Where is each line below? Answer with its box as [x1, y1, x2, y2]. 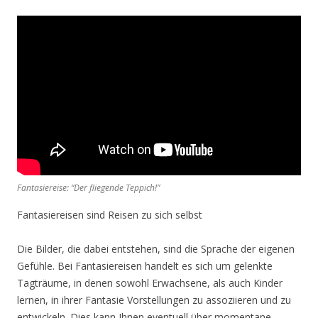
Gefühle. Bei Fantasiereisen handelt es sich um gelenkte [17, 259, 273, 273]
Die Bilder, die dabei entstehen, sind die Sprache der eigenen [17, 242, 295, 256]
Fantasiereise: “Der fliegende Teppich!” [17, 182, 160, 194]
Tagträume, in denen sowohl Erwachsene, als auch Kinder [17, 276, 283, 290]
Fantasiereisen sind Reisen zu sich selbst [17, 208, 202, 222]
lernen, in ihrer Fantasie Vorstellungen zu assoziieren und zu [17, 293, 291, 307]
